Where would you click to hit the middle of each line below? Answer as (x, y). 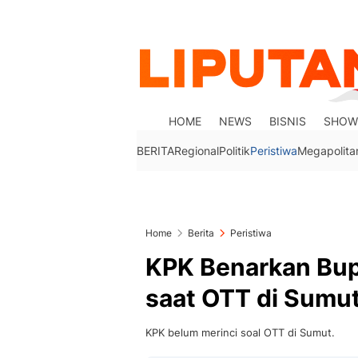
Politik (235, 151)
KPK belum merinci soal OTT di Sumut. (240, 332)
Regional (197, 151)
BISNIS (288, 121)
